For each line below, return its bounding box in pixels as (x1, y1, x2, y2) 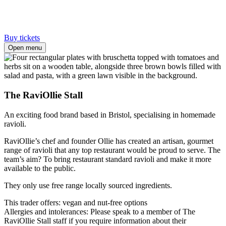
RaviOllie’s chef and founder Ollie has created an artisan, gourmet (4, 136, 213, 145)
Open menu (8, 44, 42, 52)
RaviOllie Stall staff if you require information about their (4, 216, 186, 225)
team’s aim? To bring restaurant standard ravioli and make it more (4, 154, 211, 163)
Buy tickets (4, 33, 40, 42)
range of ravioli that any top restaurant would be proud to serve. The (4, 145, 220, 154)
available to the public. (4, 163, 76, 173)
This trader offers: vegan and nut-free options (4, 198, 147, 207)
